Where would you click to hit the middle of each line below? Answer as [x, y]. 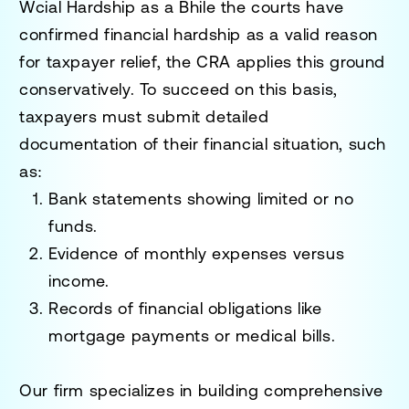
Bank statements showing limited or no [201, 198]
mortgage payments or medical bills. [192, 335]
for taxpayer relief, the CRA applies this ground [203, 61]
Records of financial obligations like [185, 308]
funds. [73, 225]
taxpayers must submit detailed [144, 116]
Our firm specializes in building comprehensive [201, 390]
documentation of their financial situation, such [203, 143]
